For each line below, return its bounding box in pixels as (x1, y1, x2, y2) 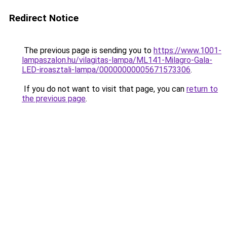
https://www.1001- (154, 46, 221, 55)
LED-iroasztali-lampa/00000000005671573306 (22, 65, 191, 74)
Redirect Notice (9, 12, 79, 24)
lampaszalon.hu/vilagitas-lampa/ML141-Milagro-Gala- (22, 55, 212, 65)
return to (186, 84, 218, 94)
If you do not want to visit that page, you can (22, 84, 186, 94)
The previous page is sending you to (22, 46, 154, 55)
